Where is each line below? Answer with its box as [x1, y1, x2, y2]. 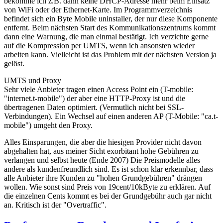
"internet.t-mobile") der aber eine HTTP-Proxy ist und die [4, 94, 185, 103]
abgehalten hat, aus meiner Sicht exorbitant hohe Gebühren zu [4, 146, 199, 155]
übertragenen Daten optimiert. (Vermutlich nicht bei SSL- [4, 103, 184, 111]
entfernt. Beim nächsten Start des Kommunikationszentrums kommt [4, 23, 216, 32]
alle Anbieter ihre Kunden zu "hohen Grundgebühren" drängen [4, 173, 202, 182]
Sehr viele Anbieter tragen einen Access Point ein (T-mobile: [4, 85, 193, 94]
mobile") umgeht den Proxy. [4, 120, 93, 129]
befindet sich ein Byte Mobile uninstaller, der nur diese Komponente [4, 14, 218, 23]
